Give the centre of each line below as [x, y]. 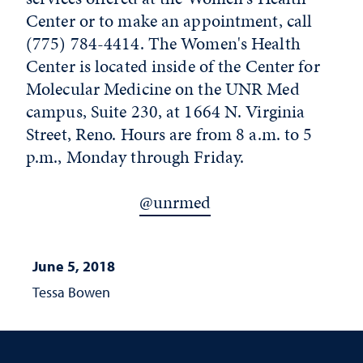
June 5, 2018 [74, 267]
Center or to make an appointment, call [169, 21]
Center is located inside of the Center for [173, 66]
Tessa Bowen [71, 293]
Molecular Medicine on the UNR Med [163, 89]
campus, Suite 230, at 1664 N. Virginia [166, 112]
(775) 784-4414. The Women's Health [163, 44]
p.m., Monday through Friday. [135, 157]
